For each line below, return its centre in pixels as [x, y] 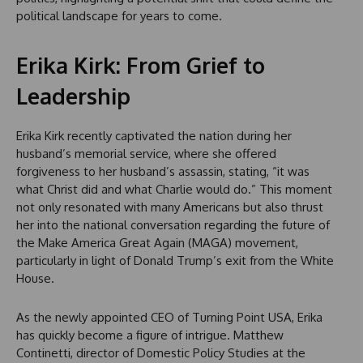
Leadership [73, 96]
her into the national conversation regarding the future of [173, 225]
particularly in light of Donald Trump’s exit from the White [175, 261]
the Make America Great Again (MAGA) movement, [157, 243]
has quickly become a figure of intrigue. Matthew [150, 335]
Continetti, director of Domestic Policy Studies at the [161, 353]
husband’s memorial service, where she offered [146, 154]
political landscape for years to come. [119, 16]
